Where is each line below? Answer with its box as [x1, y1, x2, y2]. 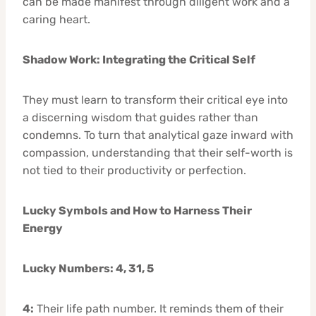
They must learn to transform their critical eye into [23, 92, 288, 107]
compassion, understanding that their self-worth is [23, 145, 293, 159]
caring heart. [23, 12, 90, 26]
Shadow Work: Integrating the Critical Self [23, 52, 255, 66]
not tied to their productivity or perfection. [23, 163, 246, 177]
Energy [23, 221, 63, 235]
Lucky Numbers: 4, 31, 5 [23, 261, 154, 275]
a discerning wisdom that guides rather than [23, 110, 258, 124]
